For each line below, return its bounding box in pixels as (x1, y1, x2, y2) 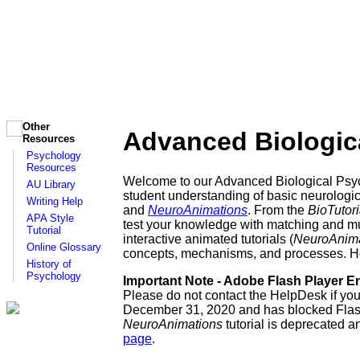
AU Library (27, 178, 76, 191)
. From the (247, 202, 308, 217)
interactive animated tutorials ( (123, 231, 293, 246)
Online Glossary (27, 241, 101, 254)
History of (27, 258, 72, 271)
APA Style (27, 212, 74, 225)
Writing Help (27, 195, 83, 208)
